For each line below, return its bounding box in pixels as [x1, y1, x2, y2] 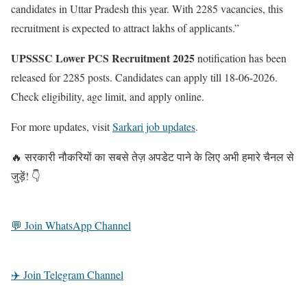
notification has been [195, 50, 286, 65]
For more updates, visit [11, 119, 112, 134]
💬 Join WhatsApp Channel [11, 217, 131, 232]
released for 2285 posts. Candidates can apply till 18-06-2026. [11, 69, 278, 84]
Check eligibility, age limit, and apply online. [11, 88, 204, 103]
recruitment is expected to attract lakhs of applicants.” [11, 20, 239, 35]
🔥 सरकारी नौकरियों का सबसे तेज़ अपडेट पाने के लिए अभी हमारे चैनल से [11, 149, 294, 164]
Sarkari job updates [112, 119, 195, 134]
